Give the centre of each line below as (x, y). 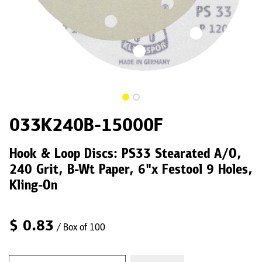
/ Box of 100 (81, 228)
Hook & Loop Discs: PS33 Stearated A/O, (125, 155)
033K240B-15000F (86, 126)
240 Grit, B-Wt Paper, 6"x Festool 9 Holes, (131, 170)
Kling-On (33, 186)
